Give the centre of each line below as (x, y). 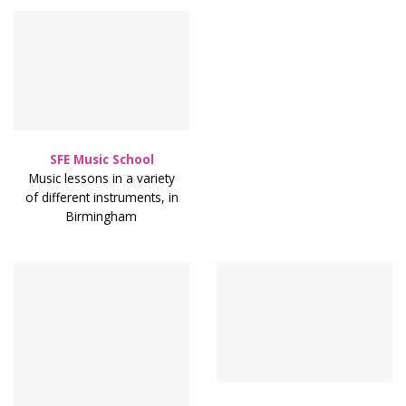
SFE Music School (101, 159)
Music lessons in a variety (101, 179)
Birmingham (101, 217)
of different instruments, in (101, 198)
